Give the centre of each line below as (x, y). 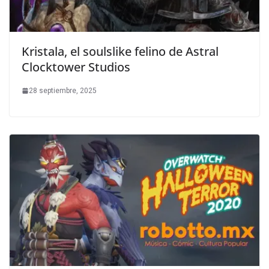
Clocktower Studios (76, 67)
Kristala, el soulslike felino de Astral (120, 51)
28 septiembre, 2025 (63, 90)
